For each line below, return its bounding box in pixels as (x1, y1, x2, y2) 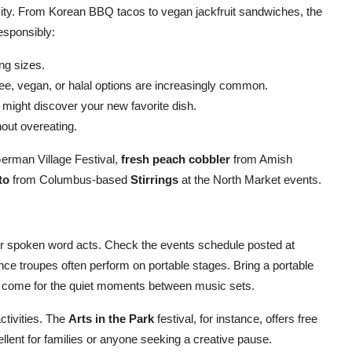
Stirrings (130, 173, 178, 186)
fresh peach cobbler (121, 152, 230, 166)
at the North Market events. (178, 173, 321, 186)
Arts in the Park (68, 312, 154, 325)
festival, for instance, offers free (154, 312, 317, 325)
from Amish (230, 152, 292, 166)
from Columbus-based (9, 173, 130, 186)
